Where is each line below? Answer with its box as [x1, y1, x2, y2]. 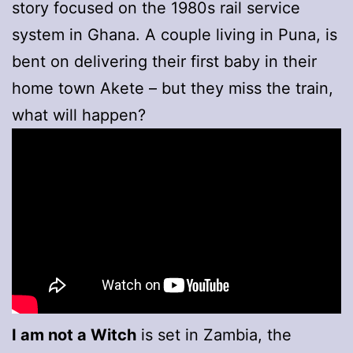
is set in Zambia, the [136, 325, 292, 344]
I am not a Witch [12, 325, 136, 344]
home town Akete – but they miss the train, [12, 78, 333, 98]
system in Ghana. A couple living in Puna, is [12, 24, 337, 44]
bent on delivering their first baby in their [12, 51, 317, 71]
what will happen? [12, 105, 146, 124]
